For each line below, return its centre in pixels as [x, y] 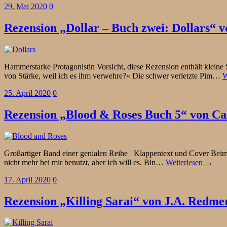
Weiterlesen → [189, 162]
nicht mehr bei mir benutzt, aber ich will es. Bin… [85, 162]
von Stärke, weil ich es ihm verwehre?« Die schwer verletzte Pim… [113, 75]
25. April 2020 [27, 93]
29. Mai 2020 [26, 7]
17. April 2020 [27, 179]
